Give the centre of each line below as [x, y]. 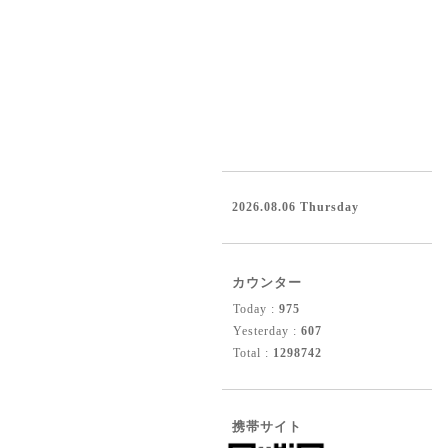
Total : [253, 353]
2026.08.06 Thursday [295, 207]
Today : [256, 309]
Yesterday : [267, 331]
